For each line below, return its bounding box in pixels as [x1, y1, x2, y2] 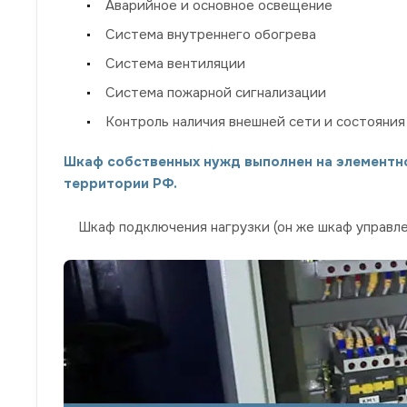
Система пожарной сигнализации [105, 83, 326, 102]
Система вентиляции [105, 54, 245, 73]
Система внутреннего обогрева [105, 25, 316, 44]
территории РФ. [64, 174, 177, 193]
